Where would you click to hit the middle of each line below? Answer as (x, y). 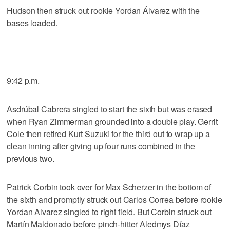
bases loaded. (32, 23)
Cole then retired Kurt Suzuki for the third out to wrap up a (108, 133)
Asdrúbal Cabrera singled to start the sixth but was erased (110, 109)
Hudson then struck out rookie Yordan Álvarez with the (103, 10)
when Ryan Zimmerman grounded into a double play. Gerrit (112, 121)
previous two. (31, 158)
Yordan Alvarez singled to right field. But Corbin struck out (109, 212)
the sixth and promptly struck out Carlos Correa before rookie (114, 199)
